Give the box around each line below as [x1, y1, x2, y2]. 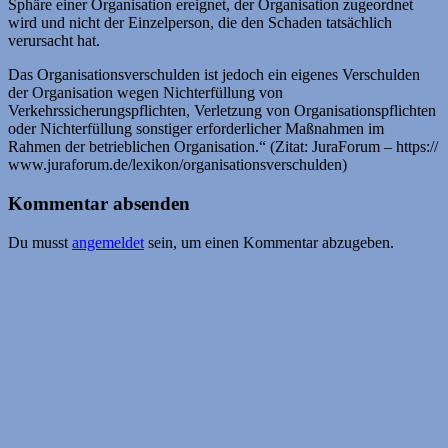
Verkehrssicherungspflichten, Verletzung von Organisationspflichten [8, 102, 436, 120]
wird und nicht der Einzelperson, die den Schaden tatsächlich [8, 14, 392, 32]
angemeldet [72, 233, 144, 251]
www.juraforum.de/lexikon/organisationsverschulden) [8, 156, 347, 174]
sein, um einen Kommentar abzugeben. [144, 233, 394, 251]
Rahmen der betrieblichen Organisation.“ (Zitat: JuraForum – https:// [8, 138, 438, 156]
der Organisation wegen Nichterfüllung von [8, 84, 283, 102]
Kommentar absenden [8, 193, 190, 215]
